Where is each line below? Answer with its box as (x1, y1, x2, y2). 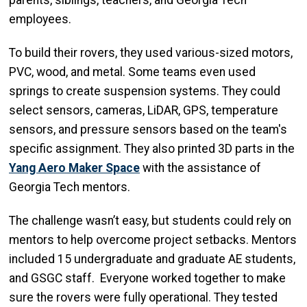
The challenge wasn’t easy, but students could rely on (9, 214, 291, 228)
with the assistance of (140, 161, 261, 175)
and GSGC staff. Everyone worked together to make (9, 271, 286, 286)
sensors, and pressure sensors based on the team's (9, 123, 287, 137)
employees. (9, 12, 71, 27)
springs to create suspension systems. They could (9, 84, 280, 99)
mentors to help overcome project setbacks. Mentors (9, 233, 297, 247)
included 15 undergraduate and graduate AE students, (9, 252, 295, 267)
